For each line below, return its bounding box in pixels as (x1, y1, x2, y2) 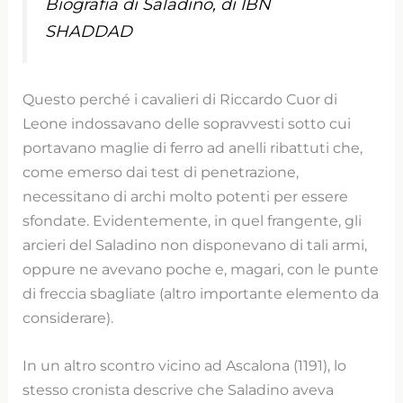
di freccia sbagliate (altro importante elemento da (22, 283, 380, 302)
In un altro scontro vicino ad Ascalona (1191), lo (22, 356, 347, 375)
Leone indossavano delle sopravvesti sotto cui (22, 113, 352, 132)
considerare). (22, 308, 114, 327)
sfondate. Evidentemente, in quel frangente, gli (22, 210, 363, 229)
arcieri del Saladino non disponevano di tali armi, (22, 235, 368, 254)
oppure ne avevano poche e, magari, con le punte (22, 259, 380, 278)
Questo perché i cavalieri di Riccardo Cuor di (22, 89, 338, 108)
